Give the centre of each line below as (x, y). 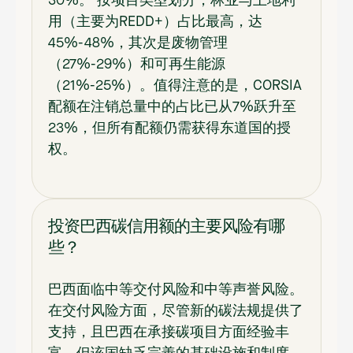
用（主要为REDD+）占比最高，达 (155, 22)
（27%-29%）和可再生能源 (137, 65)
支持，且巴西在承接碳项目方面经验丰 (169, 332)
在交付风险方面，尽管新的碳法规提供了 (176, 311)
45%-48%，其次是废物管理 (138, 44)
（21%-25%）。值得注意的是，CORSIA (175, 86)
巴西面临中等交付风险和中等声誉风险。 (176, 290)
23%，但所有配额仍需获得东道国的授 (169, 129)
